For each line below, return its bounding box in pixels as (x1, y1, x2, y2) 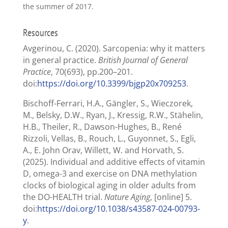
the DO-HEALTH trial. (22, 191, 104, 203)
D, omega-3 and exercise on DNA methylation (22, 167, 197, 179)
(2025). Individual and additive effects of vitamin (22, 156, 205, 167)
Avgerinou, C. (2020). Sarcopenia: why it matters (22, 42, 205, 54)
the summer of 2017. (22, 1, 94, 11)
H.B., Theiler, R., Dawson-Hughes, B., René (22, 121, 182, 132)
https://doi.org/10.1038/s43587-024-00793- (37, 203, 200, 214)
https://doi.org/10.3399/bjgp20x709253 (37, 77, 186, 89)
